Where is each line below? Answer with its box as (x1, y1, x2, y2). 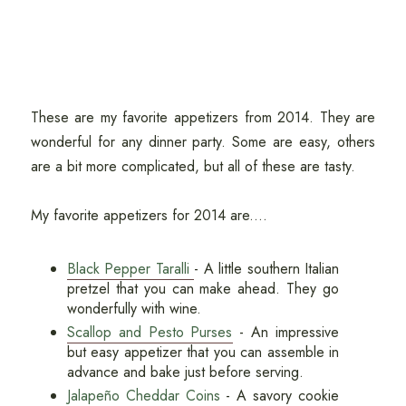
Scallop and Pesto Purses (66, 322, 233, 343)
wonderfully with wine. (66, 298, 206, 320)
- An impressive (232, 322, 340, 343)
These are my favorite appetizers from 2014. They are (30, 107, 376, 129)
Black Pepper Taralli (66, 258, 195, 280)
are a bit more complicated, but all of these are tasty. (30, 156, 355, 178)
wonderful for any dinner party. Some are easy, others (30, 131, 376, 153)
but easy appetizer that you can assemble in (66, 342, 340, 363)
